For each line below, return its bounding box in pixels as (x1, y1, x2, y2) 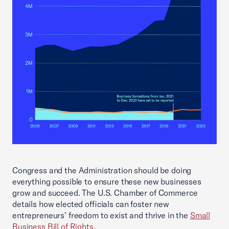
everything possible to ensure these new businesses (12, 176, 201, 187)
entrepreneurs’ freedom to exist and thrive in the (12, 210, 190, 221)
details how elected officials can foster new (12, 199, 169, 210)
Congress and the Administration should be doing (12, 165, 192, 176)
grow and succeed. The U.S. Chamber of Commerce (12, 188, 198, 198)
